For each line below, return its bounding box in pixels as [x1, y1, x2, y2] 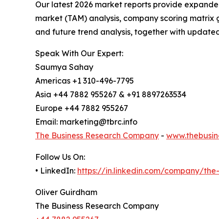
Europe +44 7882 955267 [35, 103, 128, 113]
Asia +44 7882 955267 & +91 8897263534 [35, 89, 186, 100]
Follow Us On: [35, 152, 85, 162]
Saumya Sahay [35, 62, 93, 72]
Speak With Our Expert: [35, 48, 123, 59]
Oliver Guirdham [35, 187, 97, 197]
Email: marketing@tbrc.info [35, 117, 137, 127]
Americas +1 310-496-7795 [35, 76, 134, 86]
